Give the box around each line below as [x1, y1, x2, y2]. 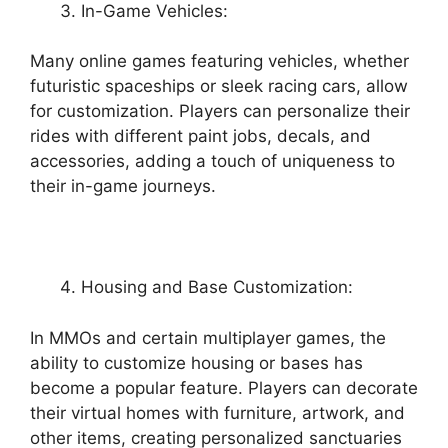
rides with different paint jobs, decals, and [30, 126, 371, 146]
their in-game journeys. [30, 176, 216, 196]
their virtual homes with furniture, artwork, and [30, 402, 405, 423]
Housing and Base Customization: [81, 277, 353, 297]
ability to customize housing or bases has [30, 352, 363, 373]
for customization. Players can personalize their [30, 101, 410, 121]
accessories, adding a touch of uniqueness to [30, 151, 395, 171]
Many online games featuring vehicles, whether [30, 51, 409, 71]
